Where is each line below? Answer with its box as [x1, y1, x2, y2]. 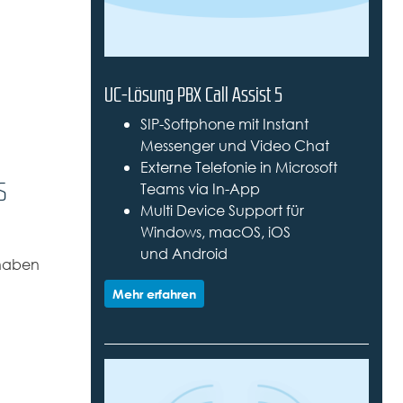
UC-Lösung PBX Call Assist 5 [103, 84, 282, 106]
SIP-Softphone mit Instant [139, 114, 309, 136]
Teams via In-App [139, 179, 260, 201]
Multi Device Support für [139, 201, 304, 222]
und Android [139, 244, 228, 265]
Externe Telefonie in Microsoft [139, 157, 337, 179]
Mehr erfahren [112, 284, 196, 304]
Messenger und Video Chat [139, 136, 329, 157]
